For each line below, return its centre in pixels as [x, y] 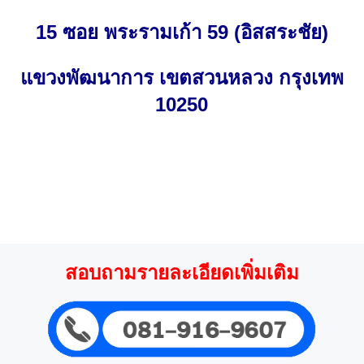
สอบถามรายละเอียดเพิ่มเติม [182, 273]
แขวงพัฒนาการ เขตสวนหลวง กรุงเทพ [182, 77]
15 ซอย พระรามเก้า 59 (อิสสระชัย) [182, 32]
